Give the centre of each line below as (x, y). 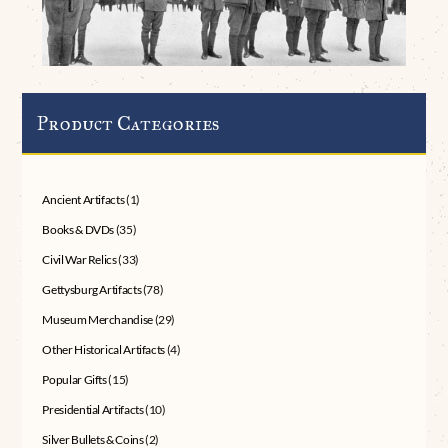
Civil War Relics (79, 260)
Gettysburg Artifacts (92, 290)
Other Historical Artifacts (104, 350)
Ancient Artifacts (83, 200)
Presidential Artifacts (93, 410)
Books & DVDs (78, 230)
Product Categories (128, 123)
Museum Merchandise (97, 320)
